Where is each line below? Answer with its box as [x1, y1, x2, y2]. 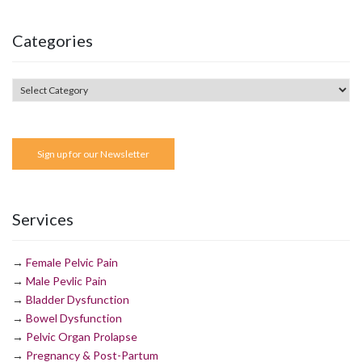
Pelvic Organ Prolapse [26, 329, 137, 343]
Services [12, 208, 74, 229]
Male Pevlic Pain [26, 273, 107, 288]
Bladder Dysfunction [26, 292, 129, 306]
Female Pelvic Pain [26, 255, 118, 269]
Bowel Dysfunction [26, 310, 122, 325]
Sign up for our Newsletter [37, 147, 149, 160]
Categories [12, 30, 93, 50]
